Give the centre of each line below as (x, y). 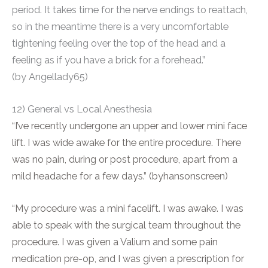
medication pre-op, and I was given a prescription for (128, 259)
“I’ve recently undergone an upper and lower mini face (130, 126)
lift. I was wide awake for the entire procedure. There (127, 143)
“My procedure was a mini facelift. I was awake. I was (128, 209)
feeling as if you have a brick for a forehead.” (109, 60)
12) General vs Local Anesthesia (82, 109)
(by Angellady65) (50, 77)
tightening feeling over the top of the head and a (119, 43)
